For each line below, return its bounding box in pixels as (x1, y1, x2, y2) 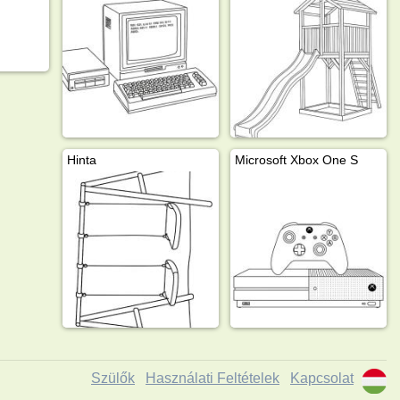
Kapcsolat (290, 370, 354, 386)
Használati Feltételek (146, 370, 279, 386)
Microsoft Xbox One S (234, 152, 358, 167)
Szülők (91, 370, 135, 386)
